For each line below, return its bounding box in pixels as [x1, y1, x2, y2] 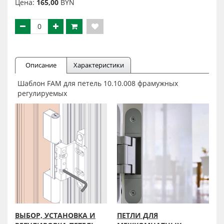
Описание [25, 60, 56, 70]
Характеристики [73, 60, 124, 70]
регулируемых [17, 88, 67, 98]
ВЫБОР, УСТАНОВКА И [15, 210, 95, 220]
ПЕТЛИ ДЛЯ [117, 210, 158, 220]
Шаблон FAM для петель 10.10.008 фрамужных [17, 78, 178, 88]
